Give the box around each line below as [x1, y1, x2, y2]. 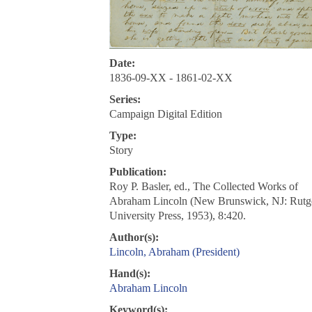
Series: [109, 93, 141, 106]
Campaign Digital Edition [109, 108, 222, 120]
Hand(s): [109, 267, 150, 280]
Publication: [109, 166, 166, 178]
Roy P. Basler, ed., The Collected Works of [109, 180, 298, 193]
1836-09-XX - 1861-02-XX [109, 72, 233, 84]
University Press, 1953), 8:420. [109, 210, 246, 222]
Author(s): [109, 231, 159, 244]
